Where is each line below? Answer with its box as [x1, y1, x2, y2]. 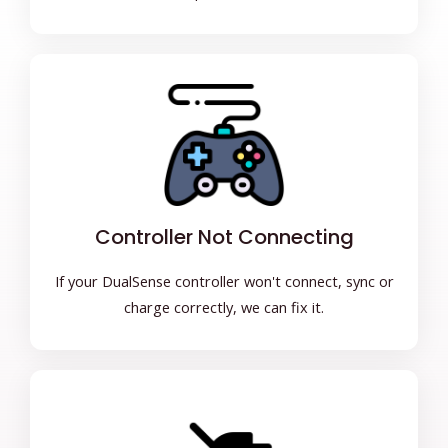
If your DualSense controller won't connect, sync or [54, 270, 394, 291]
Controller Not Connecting [94, 222, 354, 251]
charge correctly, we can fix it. [124, 296, 324, 317]
